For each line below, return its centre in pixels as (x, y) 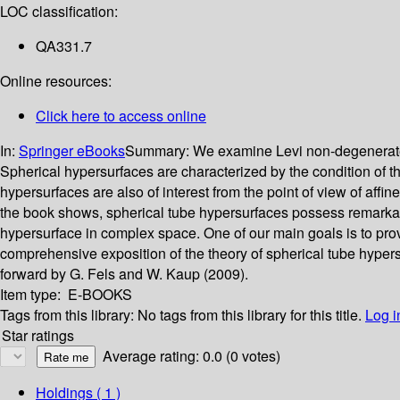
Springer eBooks (72, 151)
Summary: (159, 151)
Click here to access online (121, 116)
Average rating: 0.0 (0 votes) (192, 356)
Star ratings (38, 336)
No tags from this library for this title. (250, 315)
